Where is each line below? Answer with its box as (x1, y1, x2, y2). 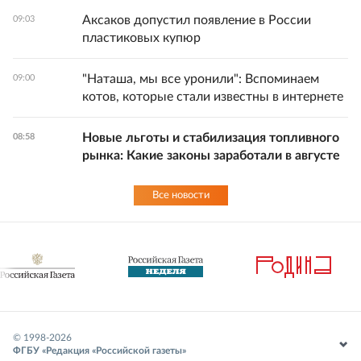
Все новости (151, 190, 210, 201)
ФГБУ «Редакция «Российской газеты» (13, 346, 186, 356)
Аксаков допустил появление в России (82, 14, 311, 27)
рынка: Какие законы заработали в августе (82, 149, 340, 163)
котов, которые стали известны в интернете (82, 90, 343, 104)
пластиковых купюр (82, 31, 201, 45)
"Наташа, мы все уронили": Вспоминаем (82, 73, 319, 86)
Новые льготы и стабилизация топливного (82, 131, 339, 145)
